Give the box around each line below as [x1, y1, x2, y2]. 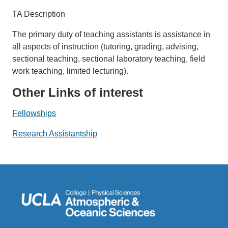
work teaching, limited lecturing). [12, 66, 128, 75]
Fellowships [12, 108, 56, 118]
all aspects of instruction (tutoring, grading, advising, [12, 42, 198, 51]
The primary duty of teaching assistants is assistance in [12, 30, 210, 39]
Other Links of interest [12, 85, 143, 99]
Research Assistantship [12, 129, 97, 138]
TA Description [12, 9, 65, 18]
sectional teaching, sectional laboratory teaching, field [12, 54, 205, 63]
